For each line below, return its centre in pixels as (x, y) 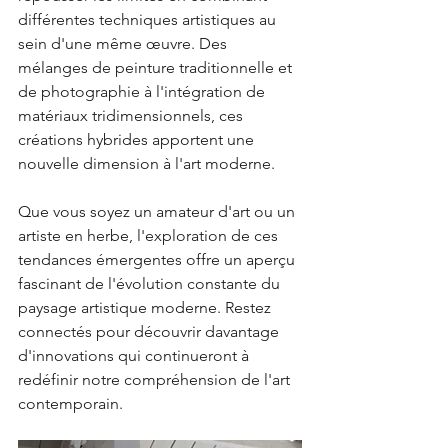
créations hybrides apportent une (138, 139)
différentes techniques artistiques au (149, 19)
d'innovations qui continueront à (135, 355)
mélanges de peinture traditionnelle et (157, 67)
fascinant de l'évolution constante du (151, 283)
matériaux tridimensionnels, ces (132, 115)
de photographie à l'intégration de (143, 91)
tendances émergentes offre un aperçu (158, 259)
